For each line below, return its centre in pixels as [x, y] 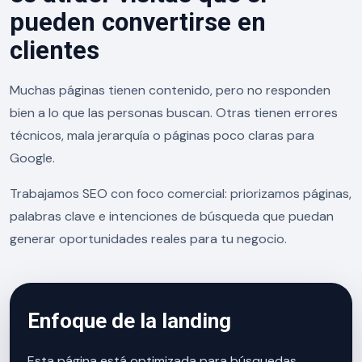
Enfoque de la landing [129, 321]
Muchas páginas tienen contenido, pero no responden [170, 90]
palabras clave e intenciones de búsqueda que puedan [172, 216]
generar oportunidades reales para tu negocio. [148, 239]
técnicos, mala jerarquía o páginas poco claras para [162, 135]
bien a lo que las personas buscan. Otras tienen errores [174, 113]
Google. [32, 158]
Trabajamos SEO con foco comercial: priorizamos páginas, [181, 194]
